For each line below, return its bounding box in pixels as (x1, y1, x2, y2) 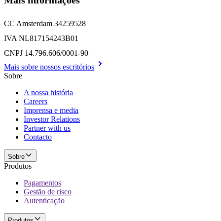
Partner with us (24, 123, 71, 132)
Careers (24, 97, 47, 106)
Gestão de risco (24, 187, 72, 196)
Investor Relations (24, 114, 80, 123)
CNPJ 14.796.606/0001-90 (4, 48, 88, 57)
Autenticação (24, 196, 65, 205)
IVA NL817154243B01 (4, 34, 78, 42)
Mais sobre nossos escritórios (4, 62, 94, 71)
